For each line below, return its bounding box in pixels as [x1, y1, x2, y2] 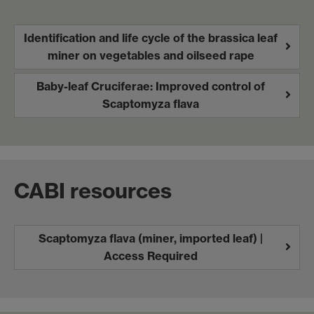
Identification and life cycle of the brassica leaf [24, 30, 278, 45]
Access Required [104, 248, 198, 263]
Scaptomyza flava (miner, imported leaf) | [39, 231, 263, 245]
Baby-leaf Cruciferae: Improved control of [36, 78, 265, 93]
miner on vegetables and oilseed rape [47, 48, 254, 62]
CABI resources [14, 177, 172, 204]
